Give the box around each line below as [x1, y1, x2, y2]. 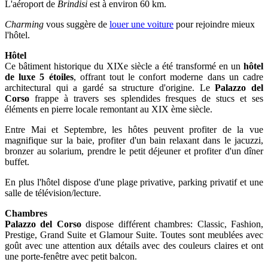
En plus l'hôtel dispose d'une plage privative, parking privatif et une [5, 176, 263, 187]
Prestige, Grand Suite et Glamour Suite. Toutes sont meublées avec [5, 229, 263, 240]
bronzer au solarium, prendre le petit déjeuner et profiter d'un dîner [5, 145, 263, 156]
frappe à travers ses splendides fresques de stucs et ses [29, 93, 263, 103]
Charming [5, 19, 44, 29]
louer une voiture [109, 19, 173, 29]
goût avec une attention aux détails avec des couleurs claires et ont [5, 240, 263, 251]
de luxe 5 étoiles [5, 71, 74, 82]
